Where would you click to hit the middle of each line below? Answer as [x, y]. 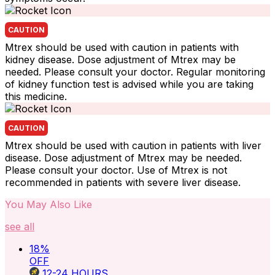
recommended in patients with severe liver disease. [123, 182]
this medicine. [36, 96]
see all [20, 226]
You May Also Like [48, 204]
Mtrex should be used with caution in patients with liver [133, 145]
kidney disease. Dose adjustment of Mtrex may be [120, 59]
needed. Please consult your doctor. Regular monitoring [135, 72]
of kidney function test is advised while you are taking [129, 84]
